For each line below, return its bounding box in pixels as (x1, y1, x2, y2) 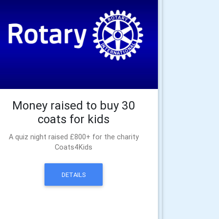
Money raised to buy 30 (12, 98, 135, 113)
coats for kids (38, 112, 110, 127)
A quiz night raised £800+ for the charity (8, 132, 139, 142)
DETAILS (61, 170, 86, 179)
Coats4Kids (55, 143, 93, 152)
